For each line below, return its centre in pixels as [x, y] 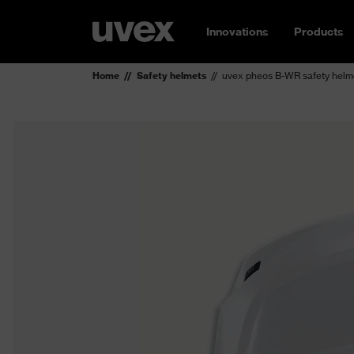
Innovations [237, 32]
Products [319, 32]
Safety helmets [171, 75]
